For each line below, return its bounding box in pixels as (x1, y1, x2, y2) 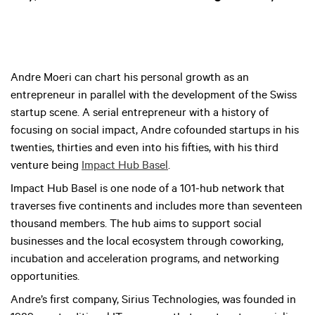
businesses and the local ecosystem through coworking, (11, 236, 283, 249)
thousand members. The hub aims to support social (11, 218, 262, 231)
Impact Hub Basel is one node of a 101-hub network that (11, 183, 285, 196)
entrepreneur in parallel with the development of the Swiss (11, 89, 297, 103)
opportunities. (11, 271, 79, 284)
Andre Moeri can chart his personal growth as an (11, 72, 249, 85)
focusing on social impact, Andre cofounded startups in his (11, 124, 299, 138)
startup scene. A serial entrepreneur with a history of (11, 107, 269, 120)
